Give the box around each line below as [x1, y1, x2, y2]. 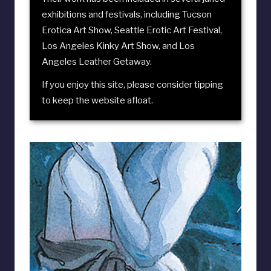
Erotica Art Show [42, 25, 111, 36]
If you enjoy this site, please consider [42, 79, 192, 91]
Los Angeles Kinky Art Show [42, 41, 158, 52]
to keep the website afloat [42, 95, 151, 106]
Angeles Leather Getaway [42, 56, 150, 68]
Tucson [182, 9, 212, 21]
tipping [192, 79, 223, 91]
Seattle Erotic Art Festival [114, 25, 220, 36]
